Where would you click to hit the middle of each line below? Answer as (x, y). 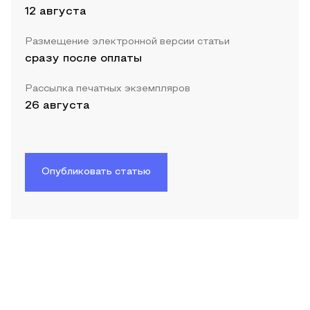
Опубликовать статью (96, 172)
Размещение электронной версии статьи (127, 42)
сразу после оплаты (83, 59)
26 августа (57, 106)
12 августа (56, 12)
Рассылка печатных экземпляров (108, 89)
